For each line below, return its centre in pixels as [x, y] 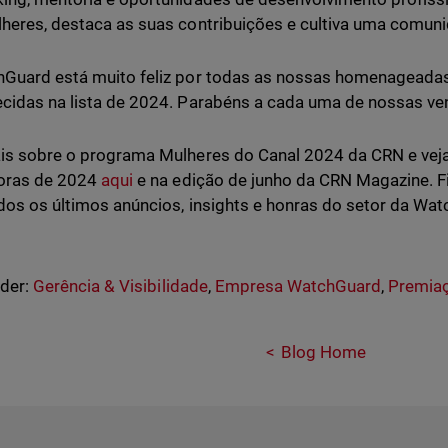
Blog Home [323, 352]
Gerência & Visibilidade [120, 286]
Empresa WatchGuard [297, 286]
